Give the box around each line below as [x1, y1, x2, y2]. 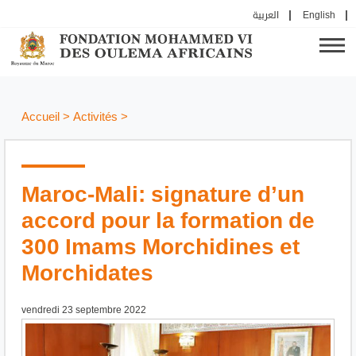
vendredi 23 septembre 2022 [21, 304, 146, 318]
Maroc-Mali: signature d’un [21, 179, 304, 211]
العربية [253, 9, 279, 22]
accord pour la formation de [21, 205, 315, 238]
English [303, 9, 335, 22]
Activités [73, 109, 118, 126]
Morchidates [21, 257, 153, 290]
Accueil [21, 109, 60, 126]
